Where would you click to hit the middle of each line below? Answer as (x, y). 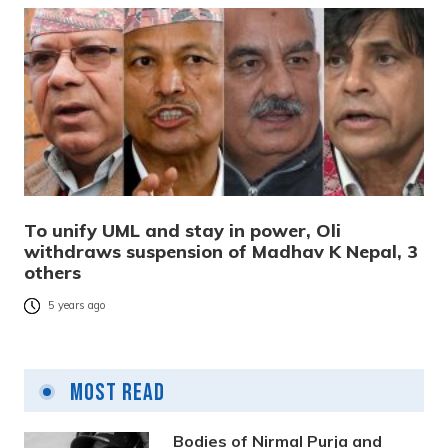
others (52, 272)
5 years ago (77, 305)
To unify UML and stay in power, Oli (182, 230)
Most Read (115, 392)
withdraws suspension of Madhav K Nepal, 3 (221, 251)
